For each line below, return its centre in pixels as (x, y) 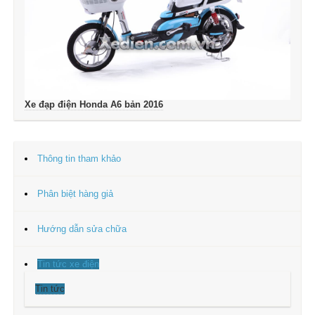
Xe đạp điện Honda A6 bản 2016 (94, 105)
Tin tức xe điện (68, 264)
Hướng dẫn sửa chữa (82, 229)
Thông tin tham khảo (79, 159)
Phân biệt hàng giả (75, 194)
